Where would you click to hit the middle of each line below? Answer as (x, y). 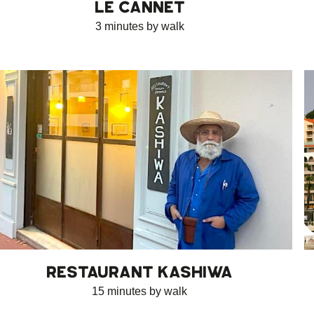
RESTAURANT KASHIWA (140, 272)
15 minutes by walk (140, 291)
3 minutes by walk (139, 26)
